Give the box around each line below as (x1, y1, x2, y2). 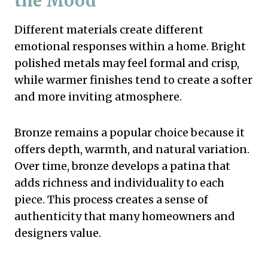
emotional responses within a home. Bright (14, 39, 246, 53)
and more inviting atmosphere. (14, 89, 182, 103)
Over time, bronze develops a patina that (14, 159, 230, 173)
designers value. (14, 226, 101, 240)
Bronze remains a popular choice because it (14, 125, 245, 139)
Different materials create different (14, 22, 203, 36)
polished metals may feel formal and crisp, (14, 56, 239, 70)
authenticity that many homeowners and (14, 209, 235, 223)
